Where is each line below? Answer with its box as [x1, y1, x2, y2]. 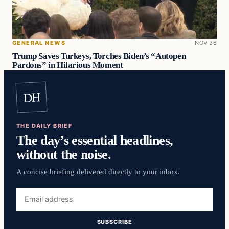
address [16, 200, 45, 209]
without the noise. [16, 147, 111, 163]
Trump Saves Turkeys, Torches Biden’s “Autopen [12, 51, 186, 61]
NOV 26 [195, 39, 217, 47]
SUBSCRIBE [97, 218, 132, 226]
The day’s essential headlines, [16, 132, 173, 148]
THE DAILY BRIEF [16, 122, 73, 129]
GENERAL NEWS [12, 39, 65, 47]
